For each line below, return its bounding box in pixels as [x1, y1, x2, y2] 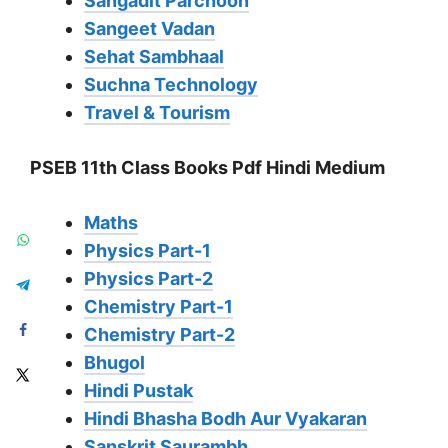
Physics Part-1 [84, 240, 211, 262]
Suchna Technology [84, 74, 258, 96]
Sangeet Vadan [84, 18, 215, 40]
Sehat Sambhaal [84, 46, 224, 68]
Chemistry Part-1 [84, 296, 233, 318]
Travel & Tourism [84, 102, 230, 124]
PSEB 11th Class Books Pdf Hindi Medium [30, 157, 385, 179]
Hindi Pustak [84, 380, 193, 402]
